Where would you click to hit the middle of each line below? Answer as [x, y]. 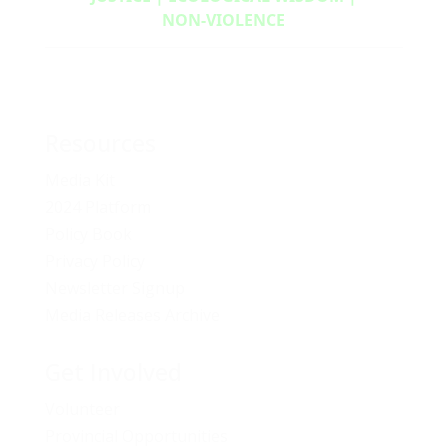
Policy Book [88, 233]
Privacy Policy [94, 260]
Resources [100, 142]
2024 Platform [97, 206]
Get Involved [113, 371]
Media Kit [79, 179]
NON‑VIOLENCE [224, 19]
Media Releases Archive [132, 314]
